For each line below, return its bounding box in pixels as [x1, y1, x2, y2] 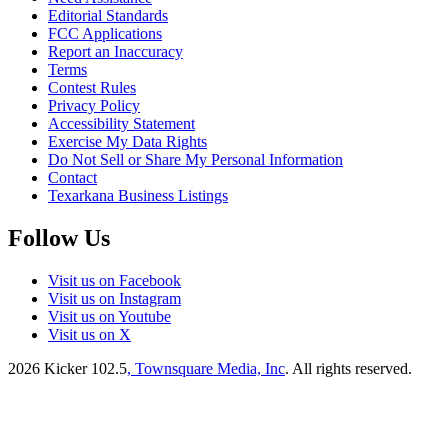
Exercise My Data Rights [48, 132, 207, 150]
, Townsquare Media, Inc [127, 359, 285, 377]
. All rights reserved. [285, 359, 412, 377]
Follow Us [8, 224, 110, 251]
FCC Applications [48, 24, 162, 42]
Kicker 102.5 [44, 359, 127, 377]
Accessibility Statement [48, 114, 195, 132]
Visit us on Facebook [48, 271, 181, 289]
